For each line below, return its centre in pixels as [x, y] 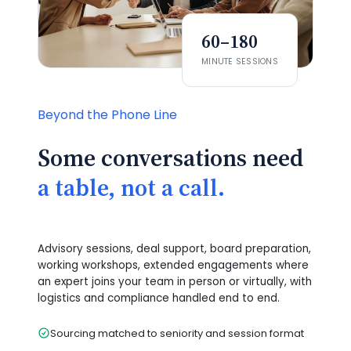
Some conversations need [170, 158]
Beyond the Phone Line [107, 115]
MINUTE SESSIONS [240, 62]
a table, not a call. [131, 188]
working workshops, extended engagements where [173, 266]
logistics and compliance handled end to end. [159, 299]
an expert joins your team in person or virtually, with [175, 282]
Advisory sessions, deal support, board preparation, [174, 249]
